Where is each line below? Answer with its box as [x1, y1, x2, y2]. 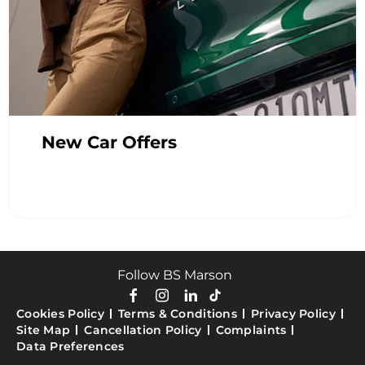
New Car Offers [42, 132, 177, 153]
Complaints [215, 323, 287, 338]
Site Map [16, 323, 71, 338]
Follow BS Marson [117, 267, 232, 284]
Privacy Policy [250, 306, 336, 322]
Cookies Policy [16, 306, 104, 322]
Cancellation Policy [84, 323, 202, 338]
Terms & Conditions [117, 306, 237, 322]
